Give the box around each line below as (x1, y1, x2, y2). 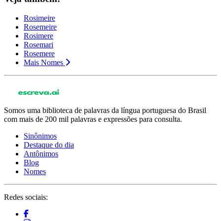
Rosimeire (24, 14, 55, 23)
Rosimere (24, 32, 53, 40)
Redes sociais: (4, 193, 48, 202)
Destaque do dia (24, 141, 74, 149)
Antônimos (24, 149, 58, 158)
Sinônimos (24, 132, 57, 141)
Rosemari (24, 40, 53, 49)
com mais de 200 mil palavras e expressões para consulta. (4, 115, 182, 124)
